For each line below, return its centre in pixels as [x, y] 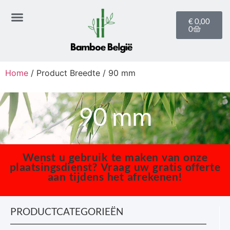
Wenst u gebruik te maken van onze [115, 157]
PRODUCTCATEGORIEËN [67, 212]
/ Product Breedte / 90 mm [82, 73]
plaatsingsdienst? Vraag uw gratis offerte [115, 167]
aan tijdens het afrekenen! [115, 176]
